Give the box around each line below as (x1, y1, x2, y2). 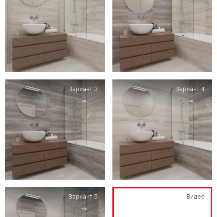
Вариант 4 (175, 85, 205, 93)
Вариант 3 (68, 85, 98, 93)
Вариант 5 (68, 192, 98, 200)
